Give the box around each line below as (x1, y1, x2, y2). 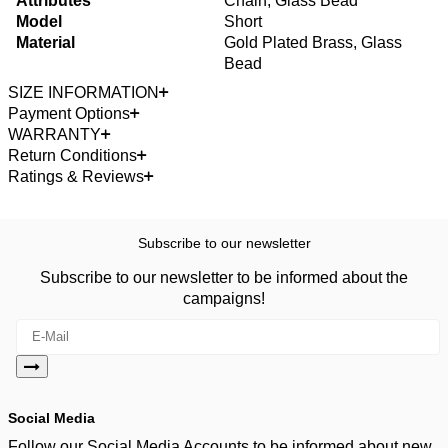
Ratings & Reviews (8, 167, 144, 185)
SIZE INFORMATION (8, 83, 159, 101)
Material (16, 33, 75, 51)
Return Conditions (8, 146, 137, 164)
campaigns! (183, 289, 265, 307)
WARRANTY (8, 125, 101, 143)
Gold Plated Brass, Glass (224, 33, 402, 51)
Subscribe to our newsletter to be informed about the (40, 268, 408, 286)
